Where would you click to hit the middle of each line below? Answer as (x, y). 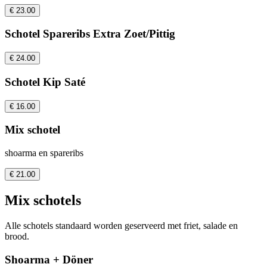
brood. (17, 236)
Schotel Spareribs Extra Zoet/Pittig (90, 34)
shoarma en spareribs (44, 153)
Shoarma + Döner (49, 259)
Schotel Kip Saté (45, 82)
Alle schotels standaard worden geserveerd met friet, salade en (121, 225)
